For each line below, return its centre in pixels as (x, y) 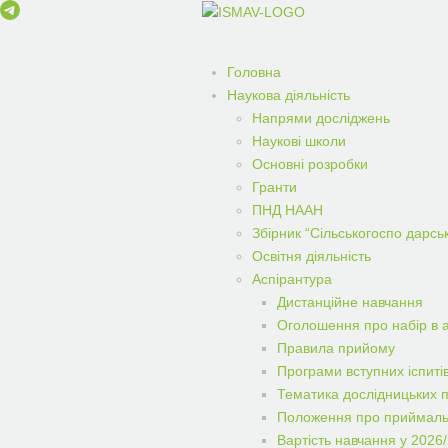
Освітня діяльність (311, 256)
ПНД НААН (287, 210)
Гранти (274, 187)
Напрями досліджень (321, 118)
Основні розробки (310, 164)
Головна (254, 72)
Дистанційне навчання (350, 302)
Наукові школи (299, 141)
